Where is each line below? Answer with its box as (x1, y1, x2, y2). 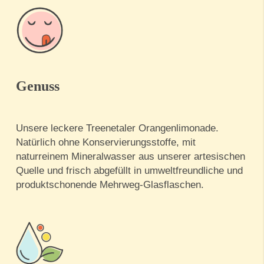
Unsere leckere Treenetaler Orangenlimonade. (16, 123, 219, 134)
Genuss (16, 78, 60, 94)
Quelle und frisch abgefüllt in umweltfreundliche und (16, 165, 243, 177)
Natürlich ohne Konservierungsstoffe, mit (16, 137, 196, 148)
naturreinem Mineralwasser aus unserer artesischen (16, 151, 245, 163)
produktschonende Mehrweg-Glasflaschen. (16, 179, 204, 191)
